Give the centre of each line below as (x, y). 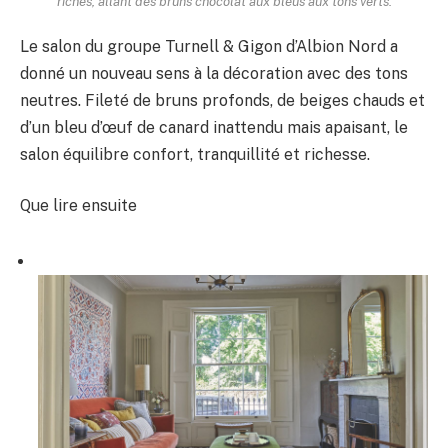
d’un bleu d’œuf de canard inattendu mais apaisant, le (214, 127)
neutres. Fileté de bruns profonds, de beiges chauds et (222, 100)
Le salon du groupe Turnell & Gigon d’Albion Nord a (209, 46)
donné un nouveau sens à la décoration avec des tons (214, 73)
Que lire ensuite (78, 206)
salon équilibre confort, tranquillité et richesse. (195, 154)
